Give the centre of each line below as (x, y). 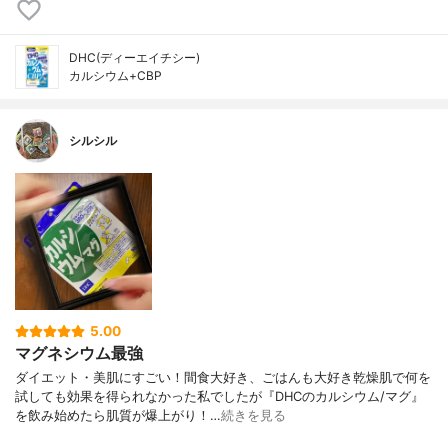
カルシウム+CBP (115, 76)
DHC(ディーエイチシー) (134, 58)
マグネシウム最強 (79, 353)
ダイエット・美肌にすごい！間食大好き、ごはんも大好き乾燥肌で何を (223, 378)
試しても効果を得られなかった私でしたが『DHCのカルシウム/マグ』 (219, 397)
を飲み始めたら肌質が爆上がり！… (118, 416)
